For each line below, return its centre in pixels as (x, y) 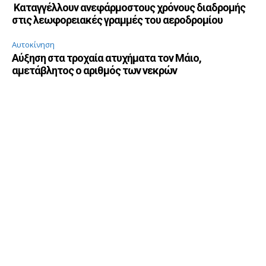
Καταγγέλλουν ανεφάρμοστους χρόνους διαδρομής (129, 8)
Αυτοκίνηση (33, 45)
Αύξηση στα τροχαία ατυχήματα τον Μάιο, (107, 58)
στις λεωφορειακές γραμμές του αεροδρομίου (117, 20)
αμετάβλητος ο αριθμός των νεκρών (94, 71)
